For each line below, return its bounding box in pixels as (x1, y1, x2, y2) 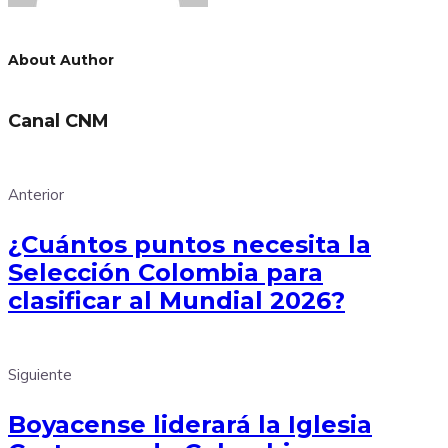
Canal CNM (8, 109, 109, 132)
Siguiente (8, 364, 72, 384)
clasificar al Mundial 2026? (8, 285, 345, 315)
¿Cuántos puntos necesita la (8, 229, 371, 259)
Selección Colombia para (8, 257, 323, 287)
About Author (8, 51, 114, 70)
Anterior (8, 184, 64, 204)
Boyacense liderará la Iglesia (8, 409, 372, 439)
